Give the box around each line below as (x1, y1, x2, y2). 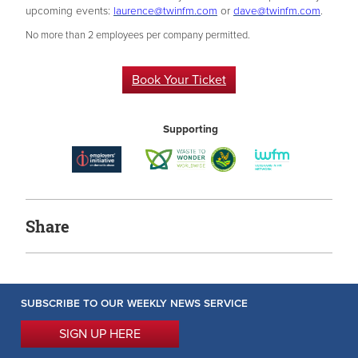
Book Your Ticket (132, 72, 226, 89)
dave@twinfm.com (233, 5, 320, 18)
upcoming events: (26, 5, 113, 18)
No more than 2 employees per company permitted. (26, 29, 250, 42)
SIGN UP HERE (59, 325, 141, 342)
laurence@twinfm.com (113, 5, 217, 18)
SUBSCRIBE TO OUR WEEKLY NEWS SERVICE (21, 296, 248, 310)
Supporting (162, 122, 218, 136)
